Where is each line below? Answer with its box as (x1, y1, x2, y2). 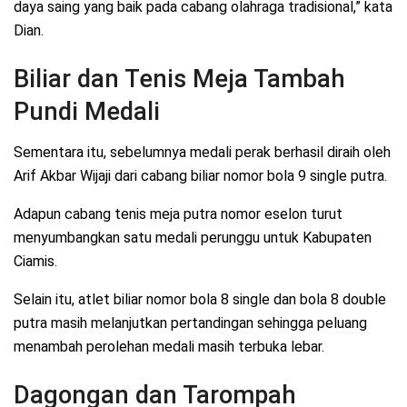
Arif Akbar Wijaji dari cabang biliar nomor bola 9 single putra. (14, 166, 387, 184)
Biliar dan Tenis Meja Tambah (14, 65, 345, 94)
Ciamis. (14, 252, 57, 270)
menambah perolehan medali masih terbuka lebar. (14, 337, 324, 355)
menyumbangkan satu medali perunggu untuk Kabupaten (14, 228, 372, 246)
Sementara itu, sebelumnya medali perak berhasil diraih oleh (14, 143, 391, 161)
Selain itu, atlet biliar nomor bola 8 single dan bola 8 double (14, 290, 386, 308)
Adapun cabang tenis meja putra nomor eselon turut (14, 204, 342, 223)
